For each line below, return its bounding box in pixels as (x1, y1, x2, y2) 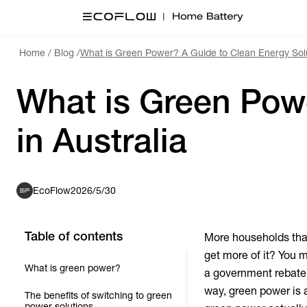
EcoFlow (33, 185, 71, 196)
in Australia (16, 121, 187, 160)
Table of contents (25, 229, 123, 243)
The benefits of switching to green (25, 290, 172, 301)
